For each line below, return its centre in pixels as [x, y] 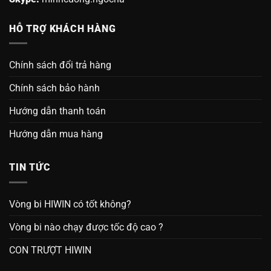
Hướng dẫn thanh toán [57, 111]
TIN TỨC [30, 168]
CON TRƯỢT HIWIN [50, 250]
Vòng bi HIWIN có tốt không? [70, 204]
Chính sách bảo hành [54, 88]
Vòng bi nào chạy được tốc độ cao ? [86, 227]
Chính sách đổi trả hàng [60, 65]
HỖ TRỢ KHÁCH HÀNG [63, 28]
